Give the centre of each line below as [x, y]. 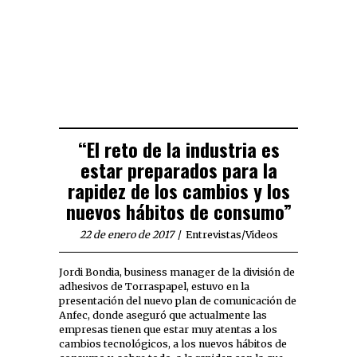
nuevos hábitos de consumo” [178, 212]
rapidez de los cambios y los [178, 191]
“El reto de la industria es [178, 149]
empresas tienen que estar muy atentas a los [168, 330]
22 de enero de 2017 [126, 235]
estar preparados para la [178, 170]
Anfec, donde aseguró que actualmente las [163, 316]
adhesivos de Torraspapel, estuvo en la [154, 287]
